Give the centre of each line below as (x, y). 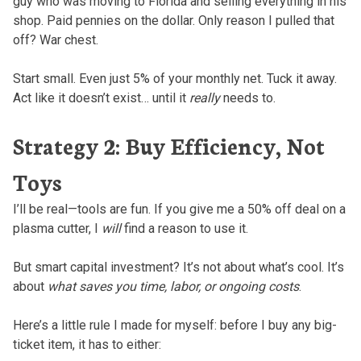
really (204, 98)
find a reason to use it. (184, 228)
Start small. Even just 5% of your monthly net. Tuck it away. (174, 78)
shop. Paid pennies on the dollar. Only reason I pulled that (173, 20)
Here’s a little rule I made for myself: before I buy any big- (174, 325)
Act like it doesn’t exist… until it (101, 98)
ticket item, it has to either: (87, 344)
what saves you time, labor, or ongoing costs (173, 286)
